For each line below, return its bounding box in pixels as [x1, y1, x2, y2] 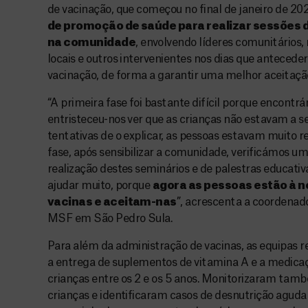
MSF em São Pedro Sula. [47, 212, 173, 224]
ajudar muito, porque [47, 179, 153, 191]
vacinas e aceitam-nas [47, 196, 177, 208]
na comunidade [47, 36, 136, 48]
